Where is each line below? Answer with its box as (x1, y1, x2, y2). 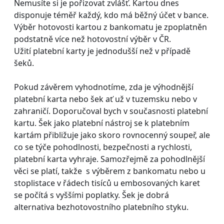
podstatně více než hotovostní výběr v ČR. (14, 33, 171, 44)
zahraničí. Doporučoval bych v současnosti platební (14, 105, 208, 116)
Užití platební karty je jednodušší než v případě (14, 45, 190, 56)
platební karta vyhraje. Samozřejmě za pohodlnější (14, 153, 205, 164)
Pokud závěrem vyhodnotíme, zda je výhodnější (14, 81, 193, 92)
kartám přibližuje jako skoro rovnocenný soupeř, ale (14, 129, 210, 140)
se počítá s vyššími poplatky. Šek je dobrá (14, 189, 169, 200)
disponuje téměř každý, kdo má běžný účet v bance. (14, 9, 208, 20)
